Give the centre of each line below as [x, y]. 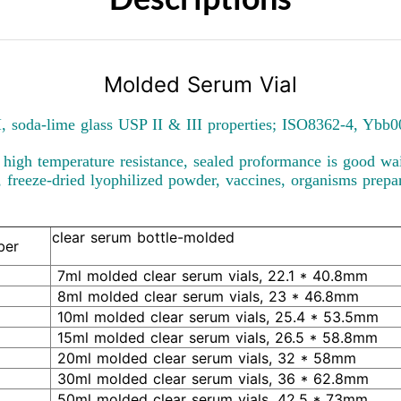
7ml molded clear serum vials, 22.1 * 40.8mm [210, 276]
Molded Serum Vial [200, 85]
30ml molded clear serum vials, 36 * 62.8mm [210, 379]
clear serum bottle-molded [143, 237]
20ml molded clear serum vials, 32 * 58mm [204, 358]
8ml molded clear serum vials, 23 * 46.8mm [205, 296]
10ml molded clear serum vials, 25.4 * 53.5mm [215, 317]
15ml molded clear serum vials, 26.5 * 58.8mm [215, 337]
